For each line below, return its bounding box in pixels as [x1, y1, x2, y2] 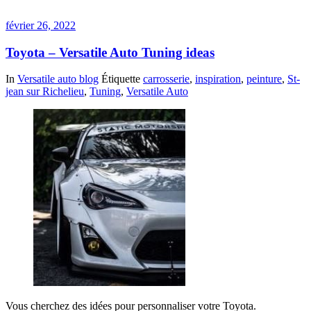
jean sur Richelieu [6, 85, 84, 98]
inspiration [195, 73, 241, 85]
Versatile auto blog [17, 73, 99, 85]
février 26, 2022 [6, 19, 76, 31]
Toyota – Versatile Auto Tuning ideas [6, 44, 215, 60]
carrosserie [143, 73, 190, 85]
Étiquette [101, 73, 143, 85]
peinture [246, 73, 282, 85]
